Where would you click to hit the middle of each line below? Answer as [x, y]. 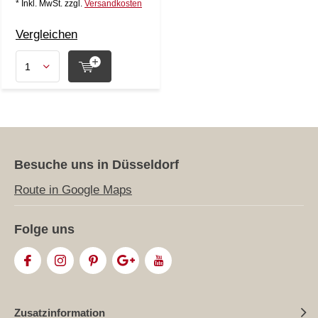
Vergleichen [46, 34]
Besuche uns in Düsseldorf [97, 165]
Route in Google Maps [73, 190]
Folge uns [44, 229]
